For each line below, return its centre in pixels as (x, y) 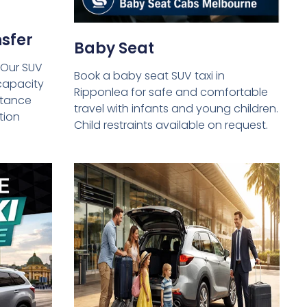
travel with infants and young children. (176, 109)
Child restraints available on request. (171, 125)
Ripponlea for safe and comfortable (171, 93)
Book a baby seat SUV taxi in (149, 76)
